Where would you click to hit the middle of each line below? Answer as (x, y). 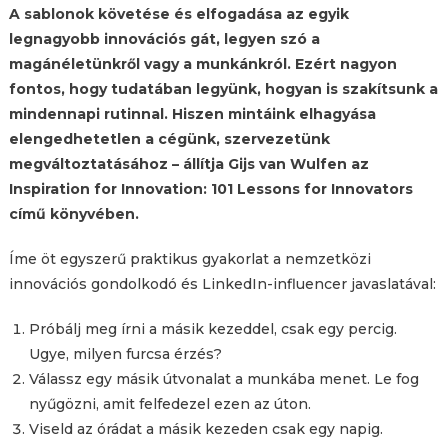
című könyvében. (73, 214)
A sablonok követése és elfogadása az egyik (178, 14)
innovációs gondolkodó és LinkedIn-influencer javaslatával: (222, 284)
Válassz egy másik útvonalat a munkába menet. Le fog (223, 379)
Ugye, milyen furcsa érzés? (125, 354)
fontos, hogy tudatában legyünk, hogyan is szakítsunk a (223, 89)
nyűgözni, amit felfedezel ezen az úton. (169, 404)
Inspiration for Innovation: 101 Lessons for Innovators (210, 189)
